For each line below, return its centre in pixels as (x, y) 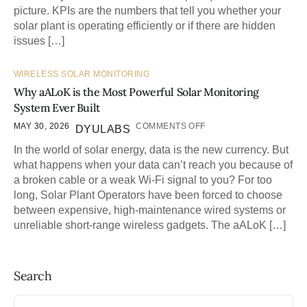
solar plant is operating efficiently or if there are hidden (145, 26)
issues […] (39, 41)
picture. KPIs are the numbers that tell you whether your (147, 11)
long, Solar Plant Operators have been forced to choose (148, 195)
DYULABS (103, 130)
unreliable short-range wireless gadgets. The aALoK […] (150, 225)
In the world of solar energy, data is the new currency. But (151, 150)
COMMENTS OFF (171, 126)
